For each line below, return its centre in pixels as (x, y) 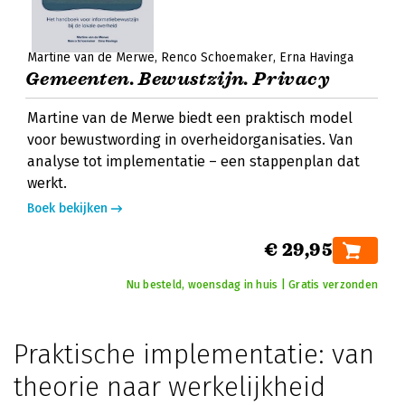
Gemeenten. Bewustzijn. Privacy (177, 79)
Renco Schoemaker (217, 57)
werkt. (47, 183)
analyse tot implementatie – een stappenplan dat (193, 161)
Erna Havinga (316, 57)
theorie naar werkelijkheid (170, 387)
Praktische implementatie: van (194, 354)
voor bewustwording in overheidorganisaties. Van (190, 140)
